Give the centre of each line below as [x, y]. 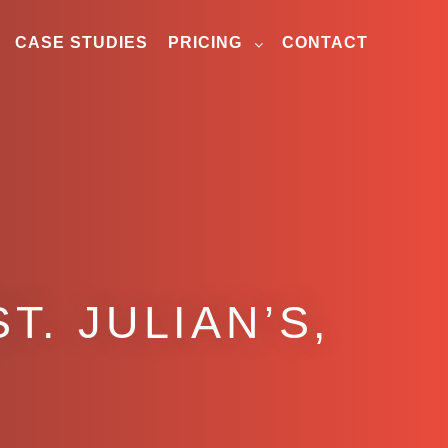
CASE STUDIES [81, 42]
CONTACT [325, 42]
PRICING [205, 42]
